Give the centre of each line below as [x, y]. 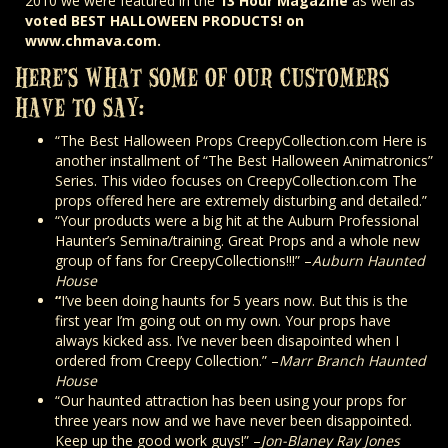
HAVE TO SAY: [79, 106]
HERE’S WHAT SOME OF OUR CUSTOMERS [202, 76]
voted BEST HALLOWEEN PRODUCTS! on [164, 21]
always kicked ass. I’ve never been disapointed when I [227, 341]
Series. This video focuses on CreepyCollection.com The [236, 181]
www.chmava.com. [93, 41]
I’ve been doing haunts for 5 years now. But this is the [234, 301]
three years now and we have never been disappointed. [233, 421]
